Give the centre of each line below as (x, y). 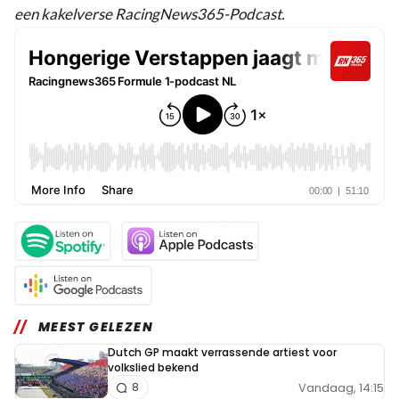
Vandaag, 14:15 (341, 387)
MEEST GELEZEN (96, 327)
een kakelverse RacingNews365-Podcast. (150, 14)
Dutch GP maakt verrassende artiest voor (222, 353)
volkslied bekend (153, 368)
